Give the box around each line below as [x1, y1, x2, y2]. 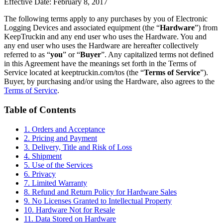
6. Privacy [24, 169, 56, 178]
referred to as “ [4, 50, 50, 59]
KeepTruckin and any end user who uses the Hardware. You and [4, 32, 207, 41]
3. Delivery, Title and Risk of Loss [24, 142, 132, 151]
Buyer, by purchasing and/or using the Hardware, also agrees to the [4, 77, 215, 86]
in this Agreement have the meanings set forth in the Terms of [4, 59, 196, 68]
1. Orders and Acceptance [24, 124, 105, 133]
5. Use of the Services [24, 160, 93, 169]
